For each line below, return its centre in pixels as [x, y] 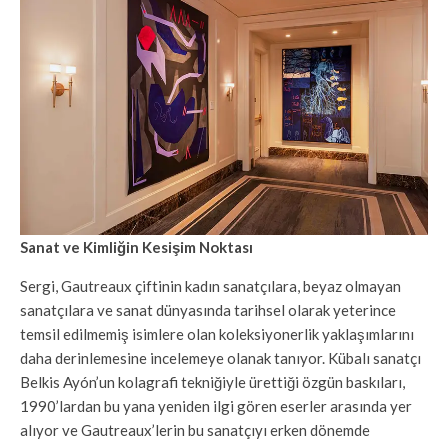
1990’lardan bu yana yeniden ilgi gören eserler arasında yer [216, 405]
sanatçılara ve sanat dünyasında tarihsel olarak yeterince [208, 309]
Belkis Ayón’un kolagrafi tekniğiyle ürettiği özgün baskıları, [212, 381]
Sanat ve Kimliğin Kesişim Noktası [136, 246]
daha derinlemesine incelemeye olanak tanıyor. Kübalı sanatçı [220, 357]
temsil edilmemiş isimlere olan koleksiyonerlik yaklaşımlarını [217, 333]
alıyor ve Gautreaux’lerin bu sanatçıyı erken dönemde [195, 429]
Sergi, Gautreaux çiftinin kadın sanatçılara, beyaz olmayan [210, 285]
